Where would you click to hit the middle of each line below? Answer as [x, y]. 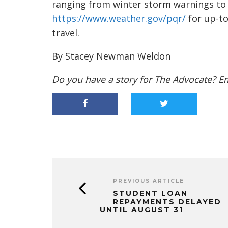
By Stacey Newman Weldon [111, 56]
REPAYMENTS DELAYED [167, 201]
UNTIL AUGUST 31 [141, 209]
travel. [66, 32]
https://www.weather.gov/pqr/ [119, 18]
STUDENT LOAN [150, 193]
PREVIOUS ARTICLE [149, 181]
